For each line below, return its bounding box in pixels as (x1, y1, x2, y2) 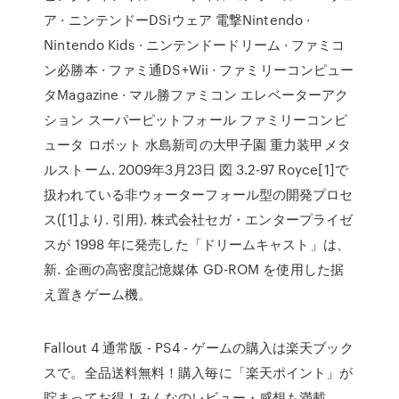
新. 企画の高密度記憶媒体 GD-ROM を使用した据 (44, 259, 344, 279)
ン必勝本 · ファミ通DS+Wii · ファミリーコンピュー (44, 60, 354, 79)
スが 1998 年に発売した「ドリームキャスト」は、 (44, 234, 350, 254)
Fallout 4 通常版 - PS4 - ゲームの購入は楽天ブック (44, 338, 354, 357)
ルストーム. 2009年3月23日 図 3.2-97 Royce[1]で (44, 159, 348, 179)
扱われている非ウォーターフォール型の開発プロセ (44, 184, 354, 204)
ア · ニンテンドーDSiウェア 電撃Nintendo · (44, 10, 311, 29)
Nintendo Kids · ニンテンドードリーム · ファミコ (44, 35, 346, 54)
